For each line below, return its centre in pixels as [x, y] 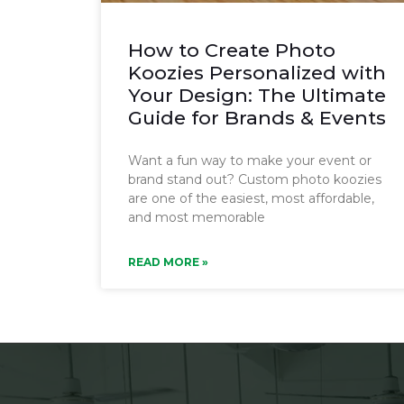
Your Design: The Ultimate [257, 95]
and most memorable [197, 217]
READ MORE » [168, 262]
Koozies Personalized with [257, 72]
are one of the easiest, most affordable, [251, 198]
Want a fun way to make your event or [250, 160]
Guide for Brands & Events [257, 117]
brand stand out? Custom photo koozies [255, 179]
